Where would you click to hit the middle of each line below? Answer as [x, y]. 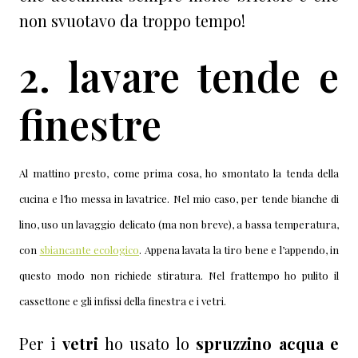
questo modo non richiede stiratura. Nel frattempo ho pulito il [179, 276]
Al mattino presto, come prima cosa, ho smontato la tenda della [179, 173]
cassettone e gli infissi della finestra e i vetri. [123, 301]
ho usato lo [147, 344]
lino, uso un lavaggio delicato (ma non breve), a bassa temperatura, [179, 225]
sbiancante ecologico [89, 250]
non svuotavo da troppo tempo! [132, 21]
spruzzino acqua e [267, 344]
